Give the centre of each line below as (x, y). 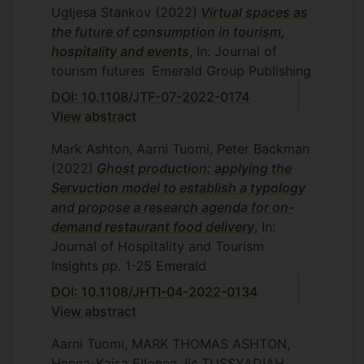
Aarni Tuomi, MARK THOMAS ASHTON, (171, 343)
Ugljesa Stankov (103, 12)
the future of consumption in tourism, (168, 31)
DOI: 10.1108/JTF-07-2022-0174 (150, 96)
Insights (75, 265)
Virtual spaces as (254, 12)
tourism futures (98, 70)
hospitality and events (120, 51)
